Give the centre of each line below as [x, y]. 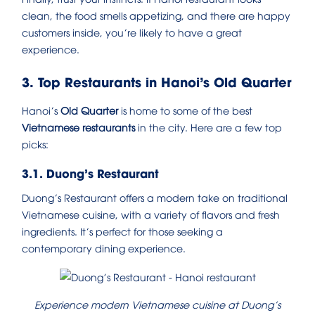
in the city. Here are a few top [208, 127]
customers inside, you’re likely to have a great [132, 32]
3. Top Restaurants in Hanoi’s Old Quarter [157, 81]
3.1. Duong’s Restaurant [90, 172]
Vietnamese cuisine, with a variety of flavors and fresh [151, 214]
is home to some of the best [185, 110]
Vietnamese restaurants [78, 127]
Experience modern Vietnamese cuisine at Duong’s [157, 304]
